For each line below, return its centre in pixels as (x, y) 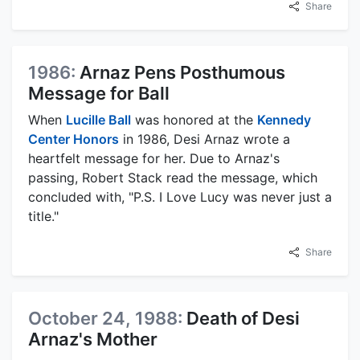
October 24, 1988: (107, 318)
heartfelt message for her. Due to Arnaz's (154, 158)
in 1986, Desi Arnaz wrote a (205, 139)
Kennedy (284, 119)
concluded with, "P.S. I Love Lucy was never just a (180, 196)
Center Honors (74, 139)
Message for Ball (99, 93)
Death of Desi (243, 318)
